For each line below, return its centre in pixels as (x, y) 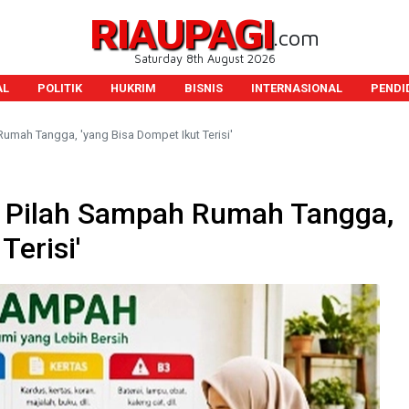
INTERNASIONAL (296, 88)
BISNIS (203, 88)
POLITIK (59, 88)
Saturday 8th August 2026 (204, 59)
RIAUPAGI (181, 32)
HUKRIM (133, 88)
